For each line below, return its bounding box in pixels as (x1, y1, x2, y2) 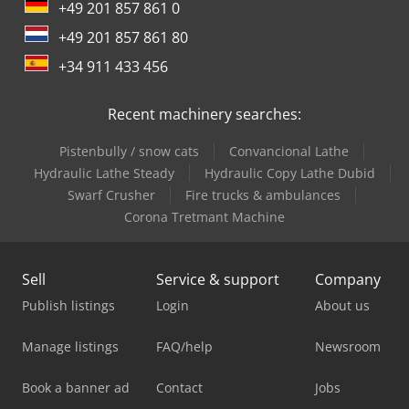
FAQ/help (156, 337, 213, 355)
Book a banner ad (22, 378, 130, 396)
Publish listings (22, 296, 115, 314)
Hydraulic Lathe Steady (33, 163, 174, 182)
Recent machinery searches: (108, 103, 301, 124)
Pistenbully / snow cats (59, 142, 199, 160)
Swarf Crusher (68, 185, 155, 204)
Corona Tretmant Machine (124, 207, 285, 225)
